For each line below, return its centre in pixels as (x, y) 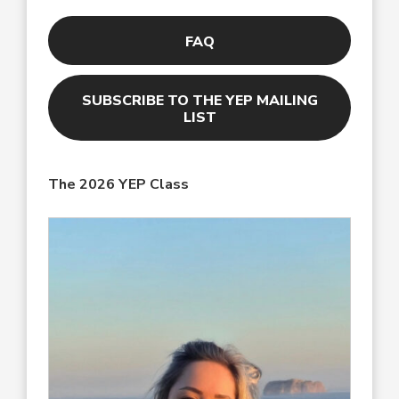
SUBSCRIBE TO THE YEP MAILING (199, 101)
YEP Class (152, 184)
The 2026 (81, 184)
